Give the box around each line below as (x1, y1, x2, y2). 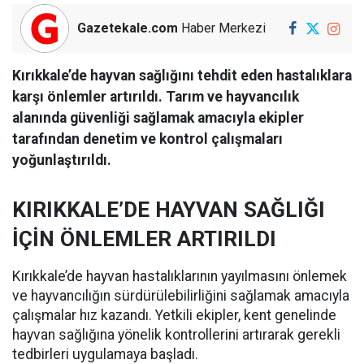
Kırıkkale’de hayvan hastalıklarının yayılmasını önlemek (12, 268, 347, 284)
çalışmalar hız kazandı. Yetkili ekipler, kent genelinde (12, 307, 336, 323)
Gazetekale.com (77, 20, 178, 36)
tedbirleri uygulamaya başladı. (12, 346, 198, 362)
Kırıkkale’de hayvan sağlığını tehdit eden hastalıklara (12, 67, 352, 84)
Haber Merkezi (178, 20, 266, 36)
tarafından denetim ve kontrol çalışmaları (12, 131, 283, 147)
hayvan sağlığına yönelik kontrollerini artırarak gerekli (12, 327, 340, 343)
